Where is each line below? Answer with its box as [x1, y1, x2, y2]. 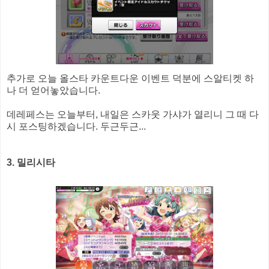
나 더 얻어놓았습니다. [7, 85, 100, 96]
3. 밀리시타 [7, 157, 55, 168]
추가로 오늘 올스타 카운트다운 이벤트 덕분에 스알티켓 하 [7, 73, 254, 84]
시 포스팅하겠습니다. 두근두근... [7, 121, 146, 132]
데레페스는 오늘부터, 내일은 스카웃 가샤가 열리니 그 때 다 [7, 109, 259, 120]
